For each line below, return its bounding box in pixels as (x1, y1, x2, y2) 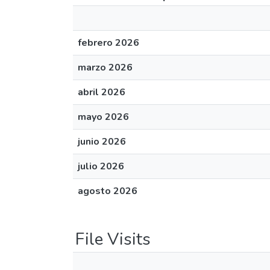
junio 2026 (78, 135, 126, 148)
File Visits (75, 228, 151, 251)
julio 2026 (78, 160, 124, 173)
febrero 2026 (78, 36, 139, 49)
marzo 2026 (78, 61, 133, 74)
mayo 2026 (78, 110, 129, 124)
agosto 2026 (78, 184, 137, 198)
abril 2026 (78, 86, 125, 99)
